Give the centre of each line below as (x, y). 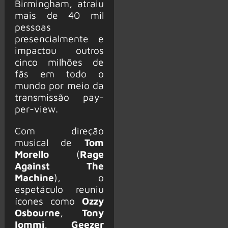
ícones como (48, 201)
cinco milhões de (59, 62)
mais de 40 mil (59, 15)
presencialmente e (59, 39)
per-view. (36, 109)
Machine (34, 177)
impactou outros (59, 50)
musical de (49, 142)
